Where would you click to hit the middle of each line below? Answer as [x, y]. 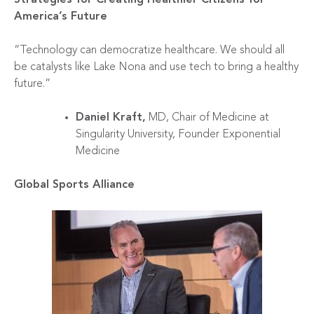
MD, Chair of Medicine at [207, 117]
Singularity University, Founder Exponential [178, 134]
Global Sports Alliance [74, 185]
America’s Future [61, 16]
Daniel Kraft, [111, 117]
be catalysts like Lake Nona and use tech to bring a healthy [156, 67]
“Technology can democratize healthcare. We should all [149, 50]
